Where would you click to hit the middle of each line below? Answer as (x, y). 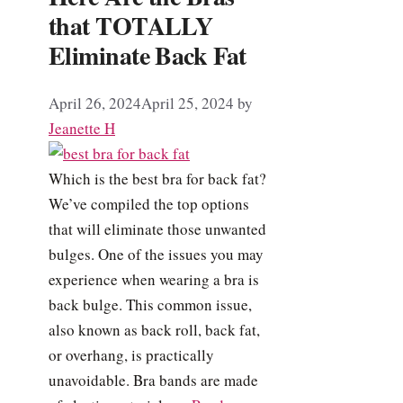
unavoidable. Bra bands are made (153, 380)
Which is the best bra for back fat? (157, 178)
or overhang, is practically (131, 354)
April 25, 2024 (188, 103)
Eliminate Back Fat (148, 55)
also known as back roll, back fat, (154, 329)
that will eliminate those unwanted (157, 228)
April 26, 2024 (95, 103)
